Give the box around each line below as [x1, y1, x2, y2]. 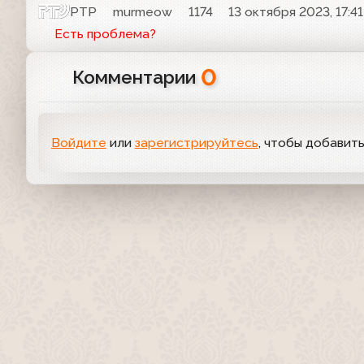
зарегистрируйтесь [134, 134, 258, 150]
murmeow [113, 3, 173, 19]
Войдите [50, 134, 106, 150]
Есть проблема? [54, 26, 156, 42]
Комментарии [71, 67, 201, 89]
